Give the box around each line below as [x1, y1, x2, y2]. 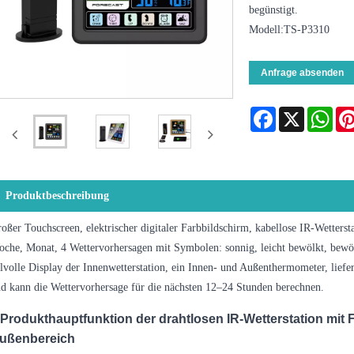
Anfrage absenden [260, 66, 344, 78]
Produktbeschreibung [6, 190, 110, 202]
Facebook [275, 106, 318, 119]
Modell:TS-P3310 [248, 23, 330, 36]
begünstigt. [248, 3, 298, 16]
